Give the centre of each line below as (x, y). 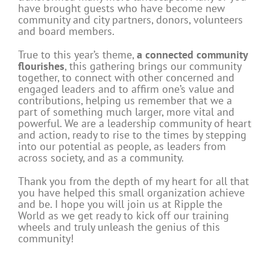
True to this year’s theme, (77, 55)
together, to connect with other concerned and (126, 78)
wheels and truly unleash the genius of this (119, 227)
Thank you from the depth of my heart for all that (133, 181)
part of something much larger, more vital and (126, 112)
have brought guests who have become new (121, 8)
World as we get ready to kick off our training (124, 216)
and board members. (66, 31)
